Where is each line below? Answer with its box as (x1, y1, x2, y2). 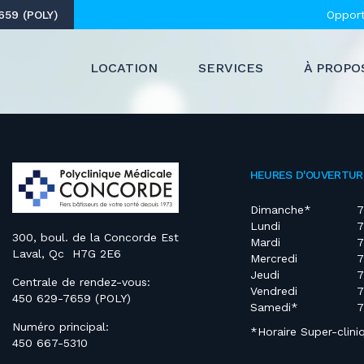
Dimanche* (249, 203, 311, 216)
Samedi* (249, 301, 298, 314)
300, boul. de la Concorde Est (12, 230, 179, 244)
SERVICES (198, 60, 263, 76)
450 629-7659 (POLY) (12, 291, 131, 305)
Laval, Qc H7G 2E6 (12, 246, 121, 260)
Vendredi (249, 284, 297, 297)
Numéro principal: (12, 319, 109, 333)
